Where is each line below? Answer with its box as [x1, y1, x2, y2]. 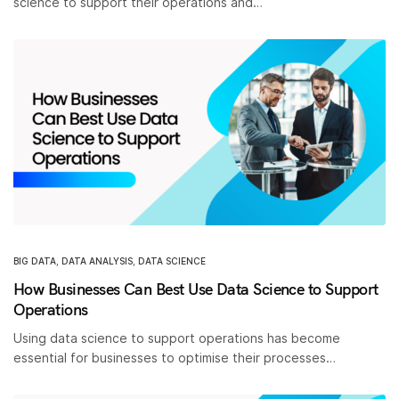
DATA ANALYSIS [61, 255, 133, 266]
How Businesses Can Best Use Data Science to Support [13, 278, 379, 299]
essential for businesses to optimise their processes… [13, 349, 337, 365]
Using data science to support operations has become [13, 330, 341, 346]
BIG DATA [13, 255, 56, 266]
